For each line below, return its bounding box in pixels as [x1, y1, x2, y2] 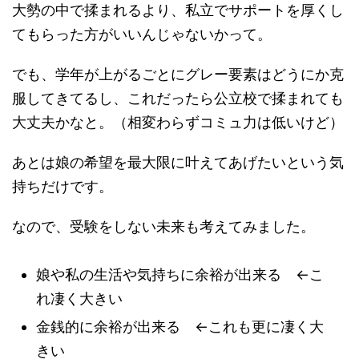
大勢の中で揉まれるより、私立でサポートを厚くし [12, 2, 344, 19]
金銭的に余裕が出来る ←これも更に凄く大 [36, 318, 324, 336]
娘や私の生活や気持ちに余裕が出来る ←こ [36, 266, 324, 284]
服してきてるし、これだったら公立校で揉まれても [12, 90, 344, 107]
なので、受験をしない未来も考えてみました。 [12, 218, 315, 236]
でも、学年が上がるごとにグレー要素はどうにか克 [12, 66, 344, 83]
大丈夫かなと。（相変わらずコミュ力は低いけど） [12, 114, 344, 131]
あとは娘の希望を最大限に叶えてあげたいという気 [12, 154, 344, 171]
